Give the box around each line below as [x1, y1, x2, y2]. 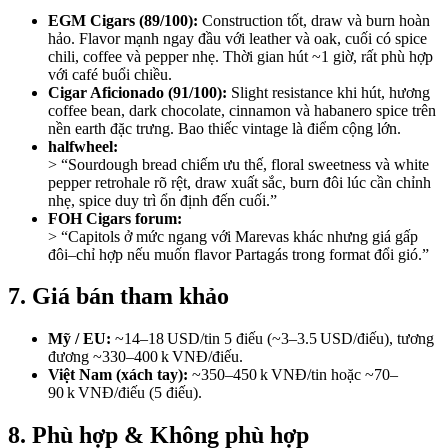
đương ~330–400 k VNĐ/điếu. [48, 348, 243, 366]
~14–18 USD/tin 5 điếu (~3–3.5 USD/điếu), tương [111, 330, 434, 348]
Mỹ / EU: [48, 330, 111, 348]
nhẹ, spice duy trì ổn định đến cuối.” [48, 191, 277, 209]
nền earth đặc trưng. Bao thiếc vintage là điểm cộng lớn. [48, 119, 401, 137]
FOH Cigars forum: [48, 209, 182, 227]
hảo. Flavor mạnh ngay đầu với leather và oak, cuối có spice [48, 29, 427, 47]
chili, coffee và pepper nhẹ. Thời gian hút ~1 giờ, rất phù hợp [48, 47, 433, 65]
